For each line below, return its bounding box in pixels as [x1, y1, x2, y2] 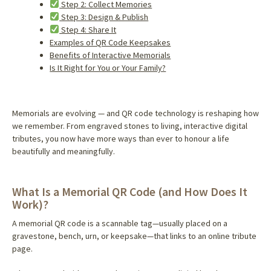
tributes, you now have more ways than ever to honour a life [11, 132, 229, 144]
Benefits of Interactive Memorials [50, 49, 171, 60]
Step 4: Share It [59, 24, 117, 35]
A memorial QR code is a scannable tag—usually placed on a [11, 218, 227, 229]
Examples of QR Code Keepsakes [50, 36, 171, 48]
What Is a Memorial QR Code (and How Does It [11, 184, 247, 200]
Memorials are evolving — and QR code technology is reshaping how [11, 107, 259, 119]
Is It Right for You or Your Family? [50, 62, 166, 73]
